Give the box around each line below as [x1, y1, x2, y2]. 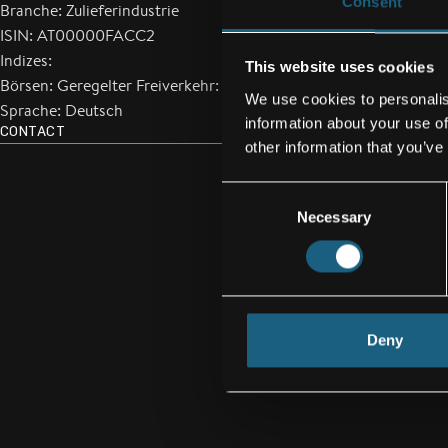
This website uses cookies [244, 58, 434, 76]
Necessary [297, 208, 371, 226]
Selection [221, 208, 282, 226]
